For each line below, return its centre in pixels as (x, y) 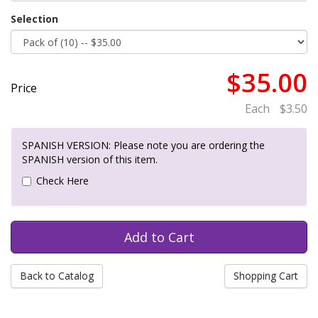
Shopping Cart (266, 276)
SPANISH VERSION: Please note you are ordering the (143, 145)
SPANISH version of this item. (90, 159)
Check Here (62, 181)
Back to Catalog (57, 276)
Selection (34, 19)
